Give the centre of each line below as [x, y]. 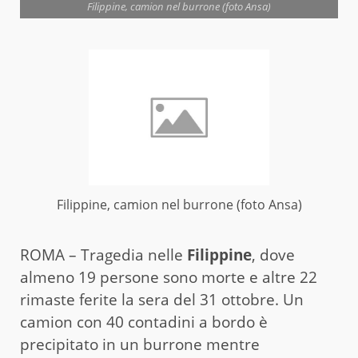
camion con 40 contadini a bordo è [144, 322]
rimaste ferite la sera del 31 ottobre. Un [162, 300]
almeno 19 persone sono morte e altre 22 [169, 278]
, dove [273, 255]
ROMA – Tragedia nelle [103, 255]
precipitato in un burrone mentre [140, 345]
